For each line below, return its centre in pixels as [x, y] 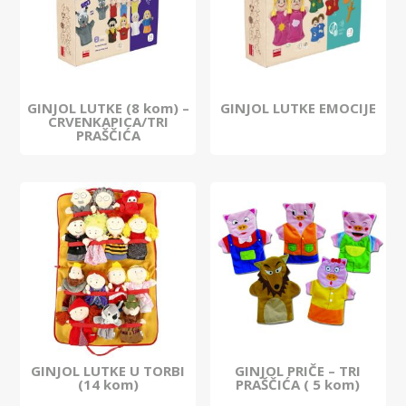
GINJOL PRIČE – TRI [298, 371]
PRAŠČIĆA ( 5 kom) [298, 385]
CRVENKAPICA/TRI [108, 122]
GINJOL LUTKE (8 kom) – [108, 108]
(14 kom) [108, 385]
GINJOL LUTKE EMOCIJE [298, 108]
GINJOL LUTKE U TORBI [108, 371]
